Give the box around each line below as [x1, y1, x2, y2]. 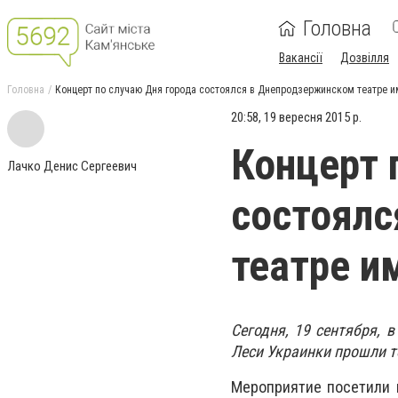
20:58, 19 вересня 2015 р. [231, 109, 362, 125]
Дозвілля [340, 51, 389, 65]
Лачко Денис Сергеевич [7, 158, 137, 174]
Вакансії [279, 51, 322, 65]
